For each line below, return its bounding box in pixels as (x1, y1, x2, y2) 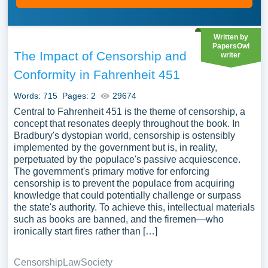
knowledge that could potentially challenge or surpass (13, 190, 241, 200)
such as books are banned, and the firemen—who (13, 214, 224, 224)
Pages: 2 (62, 91, 96, 100)
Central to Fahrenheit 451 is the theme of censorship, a (13, 106, 245, 117)
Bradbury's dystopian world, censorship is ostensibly (13, 130, 235, 141)
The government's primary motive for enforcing (13, 166, 209, 176)
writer (221, 51, 240, 59)
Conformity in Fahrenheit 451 (13, 68, 180, 81)
